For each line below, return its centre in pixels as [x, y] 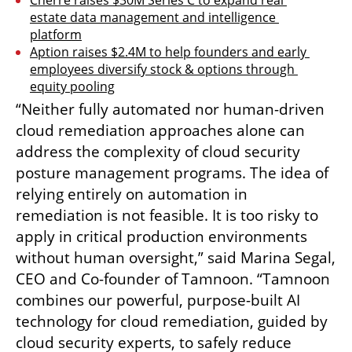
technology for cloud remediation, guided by [172, 321]
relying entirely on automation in [132, 194]
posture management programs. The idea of [172, 172]
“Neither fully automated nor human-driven [170, 109]
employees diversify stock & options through [162, 69]
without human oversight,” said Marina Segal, [176, 257]
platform [56, 34]
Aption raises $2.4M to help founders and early [168, 51]
